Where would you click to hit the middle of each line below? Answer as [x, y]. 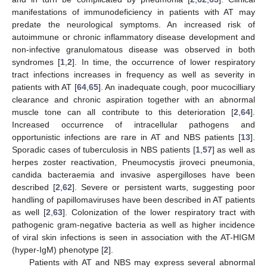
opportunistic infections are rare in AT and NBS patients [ [126, 137]
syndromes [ [36, 62]
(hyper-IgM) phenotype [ [58, 250]
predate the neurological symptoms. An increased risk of [133, 25]
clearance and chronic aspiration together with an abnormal [133, 100]
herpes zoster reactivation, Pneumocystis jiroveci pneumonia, [133, 162]
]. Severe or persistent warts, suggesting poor [164, 187]
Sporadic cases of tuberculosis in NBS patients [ [104, 150]
